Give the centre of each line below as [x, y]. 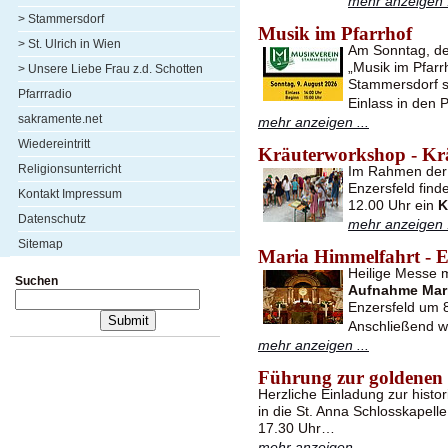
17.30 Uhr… [296, 428]
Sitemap [40, 244]
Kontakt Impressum [70, 194]
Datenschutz [52, 219]
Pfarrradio [45, 94]
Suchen [36, 281]
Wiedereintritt [54, 144]
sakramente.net [60, 119]
